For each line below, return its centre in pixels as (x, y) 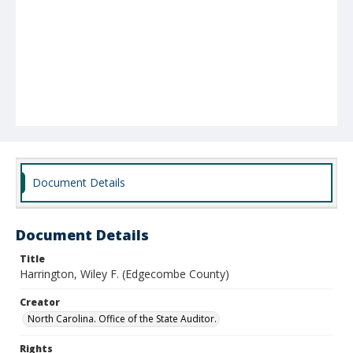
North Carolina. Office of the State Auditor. (122, 319)
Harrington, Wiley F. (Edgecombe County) (124, 274)
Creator (40, 302)
